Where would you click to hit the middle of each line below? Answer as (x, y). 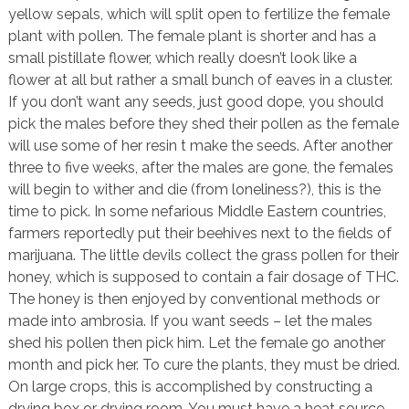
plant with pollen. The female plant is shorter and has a (192, 36)
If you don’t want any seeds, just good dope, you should (195, 101)
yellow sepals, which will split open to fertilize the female (199, 14)
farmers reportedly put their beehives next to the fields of (199, 233)
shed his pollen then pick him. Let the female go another (196, 342)
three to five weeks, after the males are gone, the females (200, 167)
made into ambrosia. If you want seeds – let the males (190, 320)
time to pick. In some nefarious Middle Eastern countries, (197, 211)
